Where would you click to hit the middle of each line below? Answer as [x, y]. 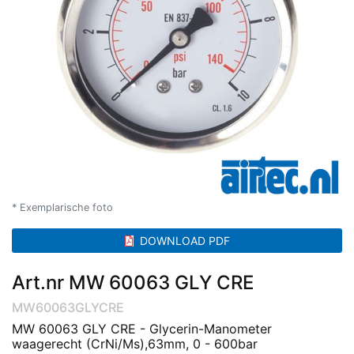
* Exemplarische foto [62, 207]
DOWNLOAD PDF [185, 241]
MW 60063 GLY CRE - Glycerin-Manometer [142, 329]
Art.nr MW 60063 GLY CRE [133, 282]
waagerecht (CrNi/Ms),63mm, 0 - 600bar [135, 344]
